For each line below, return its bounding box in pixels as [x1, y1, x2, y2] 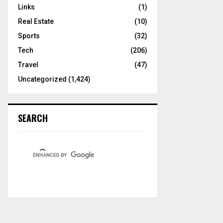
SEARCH [18, 111, 48, 124]
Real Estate [18, 17, 54, 25]
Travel [18, 60, 38, 69]
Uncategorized [18, 75, 67, 83]
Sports [18, 31, 40, 40]
